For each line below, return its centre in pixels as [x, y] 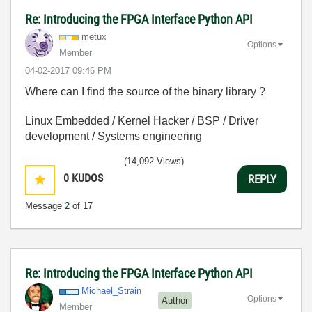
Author [175, 300]
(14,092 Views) [154, 161]
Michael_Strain [111, 291]
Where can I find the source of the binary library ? [145, 92]
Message [45, 206]
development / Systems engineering [114, 136]
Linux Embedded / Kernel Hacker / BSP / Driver [142, 121]
